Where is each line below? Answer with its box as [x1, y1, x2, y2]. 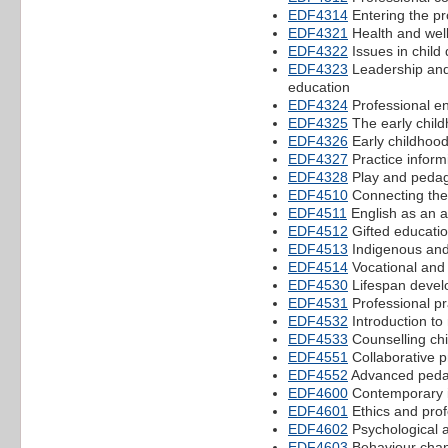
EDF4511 [288, 204, 347, 221]
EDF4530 [288, 276, 348, 293]
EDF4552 [288, 366, 348, 383]
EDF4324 [288, 96, 348, 113]
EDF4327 [288, 150, 348, 167]
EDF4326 [288, 132, 348, 149]
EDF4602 [288, 420, 348, 437]
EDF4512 [288, 222, 348, 239]
